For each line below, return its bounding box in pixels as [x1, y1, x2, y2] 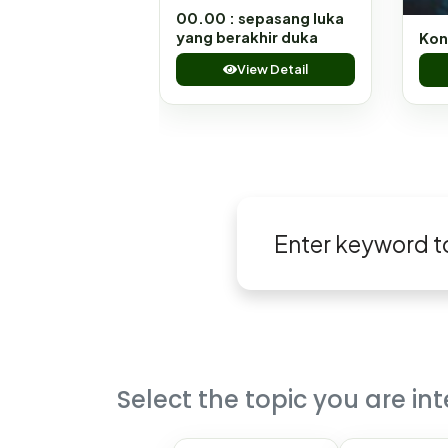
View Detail [236, 61, 308, 78]
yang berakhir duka [176, 28, 318, 47]
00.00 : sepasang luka [176, 9, 344, 28]
